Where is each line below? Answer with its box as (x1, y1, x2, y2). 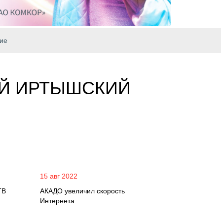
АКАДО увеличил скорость (40, 187, 125, 195)
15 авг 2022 (40, 172, 77, 180)
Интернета (40, 197, 74, 205)
